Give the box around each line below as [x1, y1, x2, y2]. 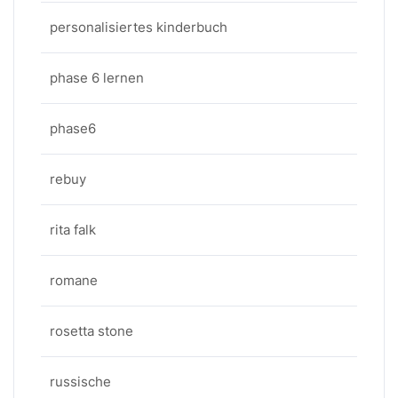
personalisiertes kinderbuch [50, 19, 227, 36]
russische [50, 373, 111, 390]
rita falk [50, 221, 96, 238]
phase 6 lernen [50, 69, 144, 86]
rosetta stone [50, 322, 133, 339]
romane [50, 272, 98, 289]
